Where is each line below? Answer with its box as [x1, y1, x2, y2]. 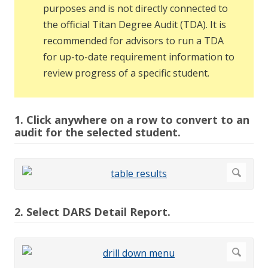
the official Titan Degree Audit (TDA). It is [43, 18, 226, 32]
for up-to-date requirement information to [43, 50, 234, 64]
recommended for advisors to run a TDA [43, 34, 224, 48]
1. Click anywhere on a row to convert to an [14, 112, 249, 127]
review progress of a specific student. [43, 66, 209, 80]
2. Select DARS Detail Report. [14, 205, 170, 220]
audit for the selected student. [14, 125, 181, 140]
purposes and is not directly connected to [43, 2, 228, 16]
